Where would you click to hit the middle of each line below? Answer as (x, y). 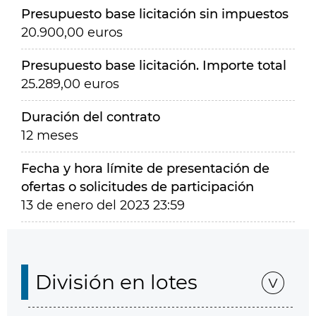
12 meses (50, 135)
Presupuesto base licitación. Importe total (154, 66)
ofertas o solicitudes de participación (138, 187)
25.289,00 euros (70, 84)
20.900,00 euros (72, 32)
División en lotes (116, 282)
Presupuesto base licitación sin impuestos (155, 14)
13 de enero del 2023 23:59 (103, 205)
